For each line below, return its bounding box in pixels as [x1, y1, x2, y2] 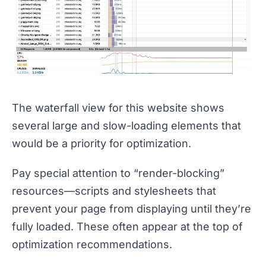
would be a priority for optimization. [12, 137, 191, 150]
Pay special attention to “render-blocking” [12, 167, 224, 180]
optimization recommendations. [12, 238, 172, 251]
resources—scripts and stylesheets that [12, 185, 216, 198]
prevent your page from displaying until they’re [12, 202, 251, 216]
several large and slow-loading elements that [12, 119, 241, 132]
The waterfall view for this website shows [12, 102, 224, 115]
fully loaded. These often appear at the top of [12, 220, 243, 233]
